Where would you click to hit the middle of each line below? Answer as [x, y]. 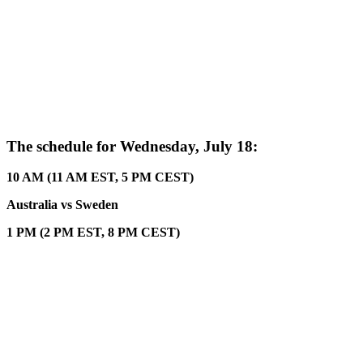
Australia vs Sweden [62, 205]
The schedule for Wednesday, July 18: [132, 146]
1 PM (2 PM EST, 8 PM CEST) [93, 233]
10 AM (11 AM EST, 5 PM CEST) [100, 177]
